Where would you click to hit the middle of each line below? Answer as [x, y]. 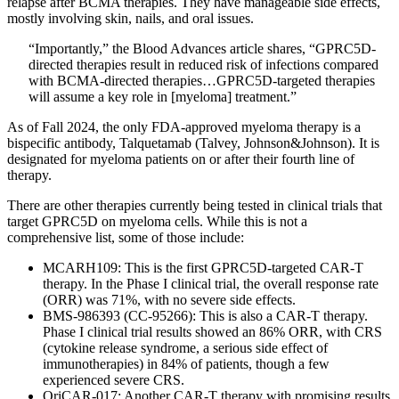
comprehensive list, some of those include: [127, 238]
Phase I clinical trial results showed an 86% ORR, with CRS [212, 332]
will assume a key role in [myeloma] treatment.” [163, 97]
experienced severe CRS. [114, 380]
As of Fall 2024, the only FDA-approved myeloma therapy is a [184, 127]
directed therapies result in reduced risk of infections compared [204, 65]
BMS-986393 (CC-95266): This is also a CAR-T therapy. [205, 316]
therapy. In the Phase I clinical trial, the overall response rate [211, 284]
